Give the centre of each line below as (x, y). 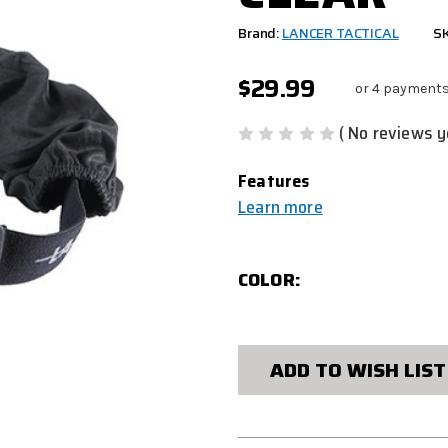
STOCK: (270, 367)
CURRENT (280, 343)
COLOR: (269, 280)
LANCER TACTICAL (340, 32)
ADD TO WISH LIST (357, 370)
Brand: (259, 32)
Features (274, 181)
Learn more (280, 207)
